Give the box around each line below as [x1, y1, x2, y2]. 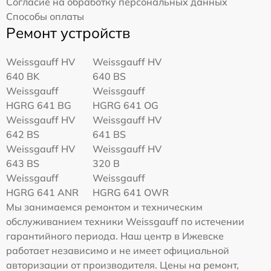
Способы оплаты [6, 10, 84, 22]
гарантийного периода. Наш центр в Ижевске [6, 229, 224, 242]
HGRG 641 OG [93, 99, 159, 111]
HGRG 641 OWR [93, 186, 169, 198]
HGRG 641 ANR [6, 186, 79, 198]
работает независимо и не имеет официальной [6, 244, 229, 256]
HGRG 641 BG [6, 99, 71, 111]
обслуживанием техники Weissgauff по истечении [6, 215, 244, 227]
